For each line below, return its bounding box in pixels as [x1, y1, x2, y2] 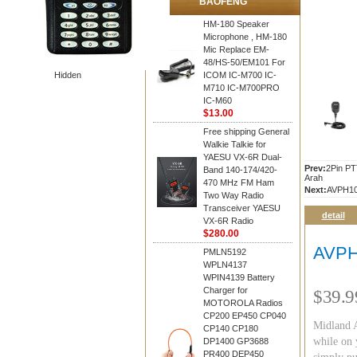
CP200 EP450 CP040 [203, 311, 286, 320]
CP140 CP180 [203, 324, 258, 333]
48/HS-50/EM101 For [203, 57, 285, 67]
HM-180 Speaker [203, 19, 269, 29]
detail [321, 210, 345, 220]
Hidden [54, 70, 81, 80]
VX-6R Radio [203, 216, 253, 226]
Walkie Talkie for [203, 139, 266, 149]
